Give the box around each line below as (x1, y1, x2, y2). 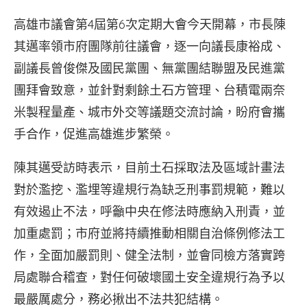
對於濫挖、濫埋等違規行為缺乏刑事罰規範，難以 (14, 182, 285, 197)
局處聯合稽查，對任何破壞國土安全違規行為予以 (14, 269, 285, 285)
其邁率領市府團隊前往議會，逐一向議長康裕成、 (14, 38, 285, 54)
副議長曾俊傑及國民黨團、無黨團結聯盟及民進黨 (14, 60, 285, 76)
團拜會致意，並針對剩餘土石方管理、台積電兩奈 (14, 82, 285, 98)
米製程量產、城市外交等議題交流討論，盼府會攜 (14, 104, 285, 120)
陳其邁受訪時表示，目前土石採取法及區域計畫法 (14, 160, 285, 175)
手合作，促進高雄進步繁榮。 (14, 126, 174, 142)
